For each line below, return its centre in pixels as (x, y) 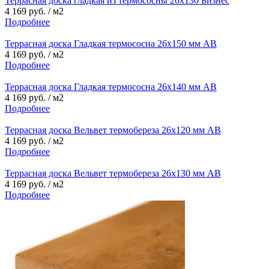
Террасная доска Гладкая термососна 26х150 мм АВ (111, 43)
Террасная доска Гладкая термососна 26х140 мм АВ (111, 86)
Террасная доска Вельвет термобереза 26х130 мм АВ (113, 173)
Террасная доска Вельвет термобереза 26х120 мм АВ (113, 130)
